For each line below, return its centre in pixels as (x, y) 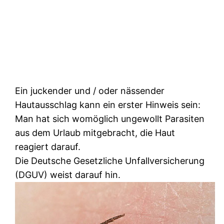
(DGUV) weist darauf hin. (68, 174)
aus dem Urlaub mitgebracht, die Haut (95, 132)
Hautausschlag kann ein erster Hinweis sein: (108, 104)
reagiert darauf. (48, 146)
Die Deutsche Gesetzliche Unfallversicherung (110, 160)
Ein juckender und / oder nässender (90, 90)
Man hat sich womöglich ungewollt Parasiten (110, 118)
